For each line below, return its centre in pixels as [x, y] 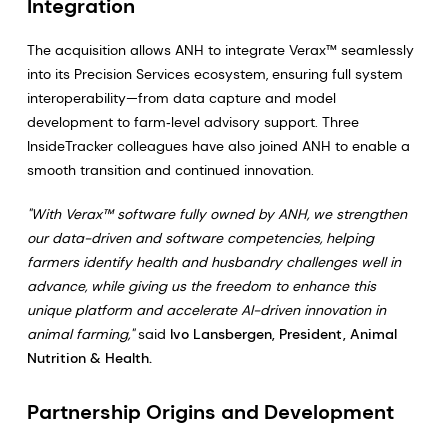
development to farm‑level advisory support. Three [192, 122]
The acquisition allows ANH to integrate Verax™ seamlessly [220, 50]
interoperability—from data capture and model [181, 98]
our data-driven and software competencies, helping [200, 238]
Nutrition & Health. [89, 358]
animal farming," [80, 334]
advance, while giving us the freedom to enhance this [201, 286]
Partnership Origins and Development [210, 412]
